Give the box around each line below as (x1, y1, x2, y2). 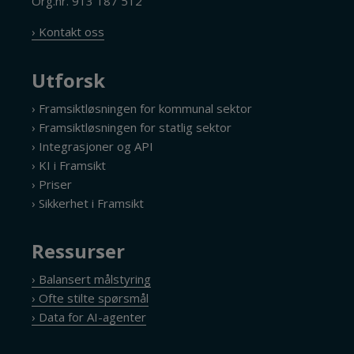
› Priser (32, 175, 73, 192)
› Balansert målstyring (32, 271, 152, 288)
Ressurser (32, 238, 126, 265)
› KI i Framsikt (32, 156, 107, 173)
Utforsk (32, 66, 106, 93)
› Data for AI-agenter (32, 309, 147, 326)
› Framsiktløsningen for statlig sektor (32, 119, 232, 135)
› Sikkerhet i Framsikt (32, 194, 145, 211)
